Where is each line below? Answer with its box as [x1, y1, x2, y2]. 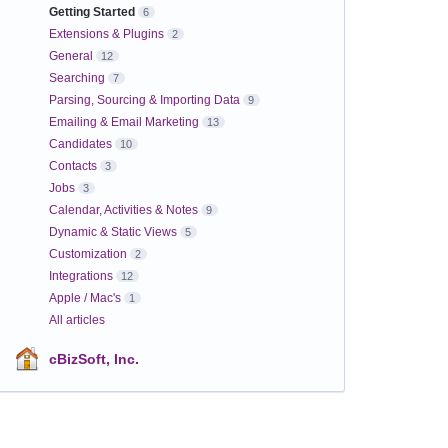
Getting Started [48, 5, 135, 19]
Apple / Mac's [48, 291, 121, 305]
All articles [48, 313, 105, 327]
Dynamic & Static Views [48, 225, 177, 239]
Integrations [48, 269, 113, 283]
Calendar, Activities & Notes [48, 203, 198, 217]
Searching [48, 71, 105, 85]
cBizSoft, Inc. [48, 351, 139, 367]
